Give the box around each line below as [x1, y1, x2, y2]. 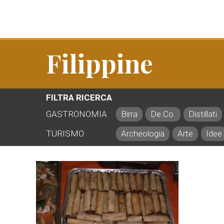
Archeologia [121, 128, 164, 138]
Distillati [188, 109, 217, 119]
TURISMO [46, 128, 84, 138]
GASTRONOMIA [46, 109, 107, 119]
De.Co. [150, 109, 175, 119]
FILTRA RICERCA [46, 92, 112, 102]
